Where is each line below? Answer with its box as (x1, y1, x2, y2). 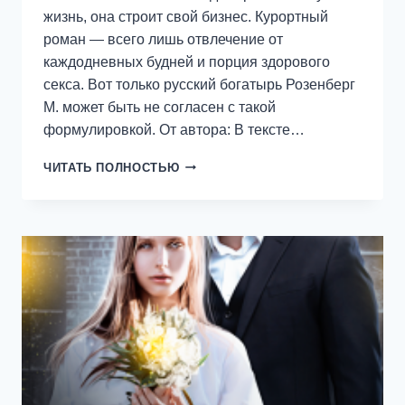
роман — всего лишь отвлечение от (43, 31, 283, 47)
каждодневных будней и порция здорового (43, 53, 330, 70)
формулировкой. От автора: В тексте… (43, 121, 305, 137)
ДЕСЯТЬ (179, 193, 231, 207)
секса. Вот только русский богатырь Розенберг (43, 76, 355, 92)
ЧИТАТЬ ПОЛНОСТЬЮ (43, 160, 180, 174)
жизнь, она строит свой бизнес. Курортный (43, 8, 328, 24)
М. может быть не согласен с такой (43, 99, 276, 115)
